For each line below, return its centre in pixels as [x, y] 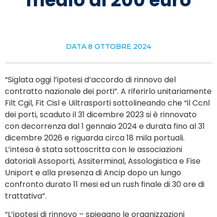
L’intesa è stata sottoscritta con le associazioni [93, 149]
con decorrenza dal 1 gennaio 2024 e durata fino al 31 [105, 126]
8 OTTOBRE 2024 [120, 46]
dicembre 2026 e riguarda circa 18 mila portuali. [95, 138]
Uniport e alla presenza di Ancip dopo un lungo [93, 173]
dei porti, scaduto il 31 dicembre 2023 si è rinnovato [101, 115]
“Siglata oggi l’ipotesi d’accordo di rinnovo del [90, 80]
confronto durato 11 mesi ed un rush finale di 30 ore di [105, 184]
